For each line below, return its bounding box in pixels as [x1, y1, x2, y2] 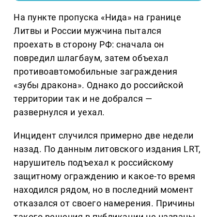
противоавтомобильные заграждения [14, 66, 178, 77]
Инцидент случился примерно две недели [14, 130, 194, 141]
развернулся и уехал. [14, 107, 105, 118]
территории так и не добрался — [14, 93, 153, 104]
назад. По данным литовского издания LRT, [14, 144, 201, 155]
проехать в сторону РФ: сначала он [14, 39, 164, 50]
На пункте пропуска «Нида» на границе [14, 12, 182, 23]
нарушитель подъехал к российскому [14, 157, 174, 168]
